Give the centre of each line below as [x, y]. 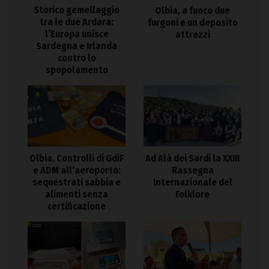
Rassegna [192, 170]
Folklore [192, 194]
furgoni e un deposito [192, 22]
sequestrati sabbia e [77, 182]
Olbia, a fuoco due [192, 10]
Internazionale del [192, 182]
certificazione [77, 206]
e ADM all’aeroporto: [77, 170]
